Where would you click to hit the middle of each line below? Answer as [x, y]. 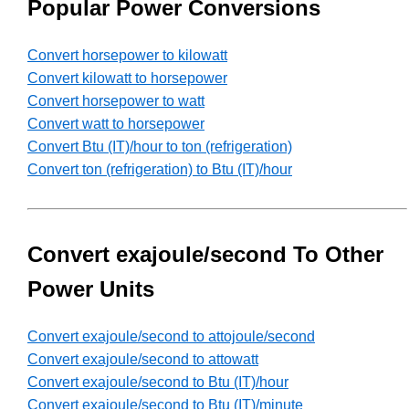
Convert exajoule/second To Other [205, 255]
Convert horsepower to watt [116, 101]
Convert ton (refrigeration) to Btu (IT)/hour [160, 170]
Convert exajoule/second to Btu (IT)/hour [158, 383]
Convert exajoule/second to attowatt [143, 360]
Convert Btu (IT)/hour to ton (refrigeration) [160, 147]
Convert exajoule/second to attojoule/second [171, 337]
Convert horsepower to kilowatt [127, 56]
